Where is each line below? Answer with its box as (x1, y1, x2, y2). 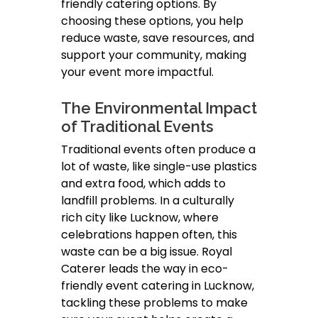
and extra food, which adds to (61, 175, 226, 192)
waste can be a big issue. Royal (61, 243, 232, 261)
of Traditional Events (61, 117, 214, 136)
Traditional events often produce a (61, 141, 256, 158)
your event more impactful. (61, 64, 214, 81)
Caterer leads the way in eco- (61, 261, 229, 278)
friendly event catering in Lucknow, (61, 278, 254, 295)
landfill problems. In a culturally (61, 192, 234, 209)
